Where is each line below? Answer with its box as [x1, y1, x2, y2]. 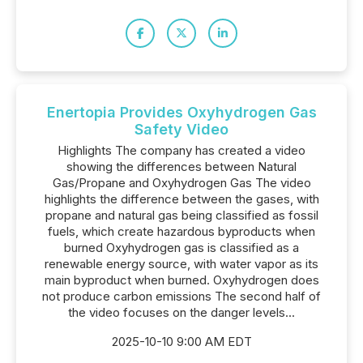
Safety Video [135, 121, 228, 138]
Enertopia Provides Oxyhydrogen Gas [46, 104, 317, 121]
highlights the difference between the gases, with [44, 191, 319, 207]
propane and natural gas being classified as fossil [45, 207, 318, 223]
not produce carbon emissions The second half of [42, 288, 321, 304]
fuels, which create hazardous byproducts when [48, 224, 315, 239]
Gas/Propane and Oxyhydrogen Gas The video [52, 175, 311, 190]
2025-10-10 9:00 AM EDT [111, 334, 252, 349]
